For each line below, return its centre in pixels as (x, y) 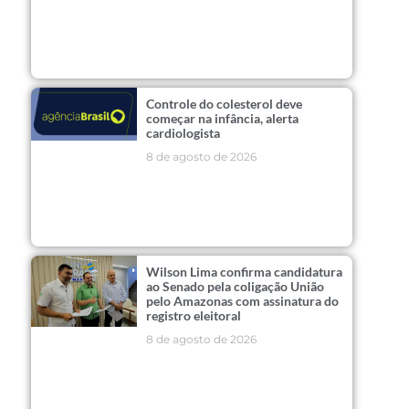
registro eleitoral (194, 316)
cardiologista (184, 133)
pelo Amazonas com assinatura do (243, 301)
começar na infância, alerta (223, 119)
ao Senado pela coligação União (236, 287)
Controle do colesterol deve (225, 104)
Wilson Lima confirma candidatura (245, 272)
